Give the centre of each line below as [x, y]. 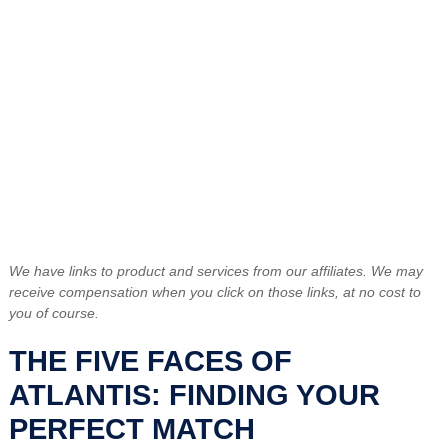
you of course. [53, 313]
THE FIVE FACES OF [150, 361]
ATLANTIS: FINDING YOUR [194, 395]
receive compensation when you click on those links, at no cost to [214, 292]
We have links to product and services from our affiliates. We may [215, 271]
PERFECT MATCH [131, 429]
